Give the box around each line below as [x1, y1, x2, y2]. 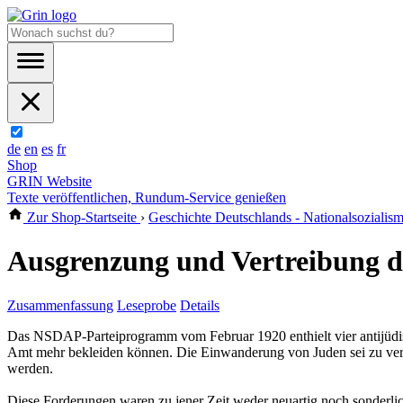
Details [180, 297, 219, 313]
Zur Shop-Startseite [23, 210, 140, 225]
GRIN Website [7, 174, 92, 189]
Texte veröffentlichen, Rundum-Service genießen [7, 190, 286, 205]
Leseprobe [117, 297, 176, 313]
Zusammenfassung [7, 297, 113, 313]
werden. [7, 360, 53, 376]
